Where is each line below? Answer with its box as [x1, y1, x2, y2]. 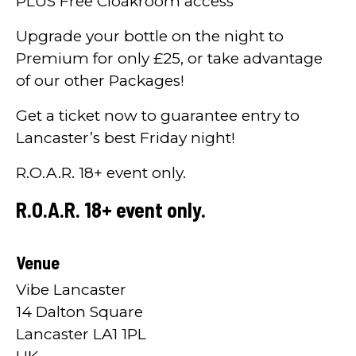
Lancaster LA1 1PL [16, 324, 146, 343]
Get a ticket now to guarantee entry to [16, 106, 300, 125]
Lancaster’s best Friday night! [16, 128, 235, 147]
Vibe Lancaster [16, 280, 126, 299]
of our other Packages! [16, 71, 184, 90]
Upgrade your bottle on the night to [16, 26, 284, 45]
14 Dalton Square [16, 302, 143, 321]
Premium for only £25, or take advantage [16, 48, 323, 68]
